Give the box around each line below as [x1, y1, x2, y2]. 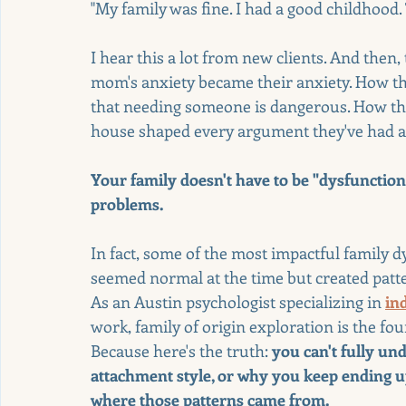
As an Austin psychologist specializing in [91, 291, 385, 313]
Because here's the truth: [91, 340, 272, 362]
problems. [91, 193, 163, 215]
